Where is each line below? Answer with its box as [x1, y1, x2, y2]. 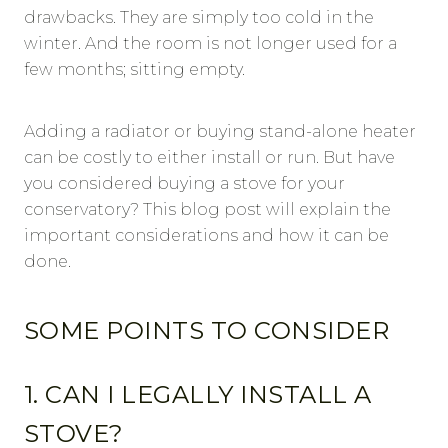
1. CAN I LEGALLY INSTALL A [24, 380, 372, 410]
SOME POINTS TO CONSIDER [24, 316, 390, 346]
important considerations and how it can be [24, 226, 389, 246]
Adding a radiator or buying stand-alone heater [24, 122, 416, 142]
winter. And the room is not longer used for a [24, 34, 397, 54]
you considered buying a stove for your [24, 174, 345, 194]
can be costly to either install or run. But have [24, 148, 395, 168]
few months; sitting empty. [24, 60, 245, 80]
